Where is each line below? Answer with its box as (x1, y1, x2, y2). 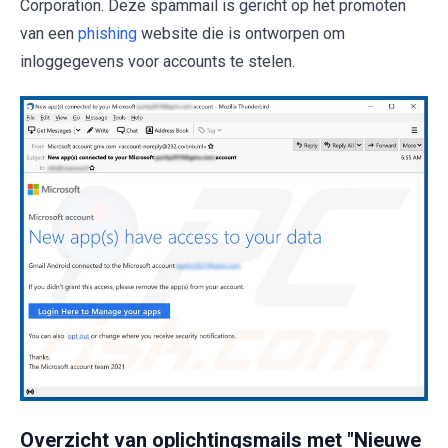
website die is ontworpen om (137, 24, 345, 43)
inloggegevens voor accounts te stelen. (20, 52, 295, 71)
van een (20, 24, 78, 43)
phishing (78, 24, 137, 43)
